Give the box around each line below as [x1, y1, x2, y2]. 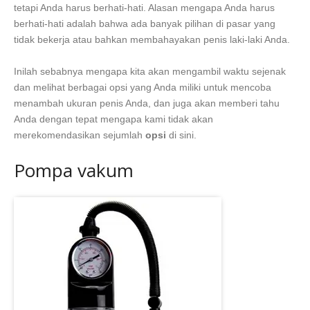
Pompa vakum [14, 158, 134, 183]
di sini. [166, 129, 197, 141]
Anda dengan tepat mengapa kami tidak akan [14, 113, 213, 125]
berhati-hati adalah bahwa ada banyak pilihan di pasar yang [14, 18, 275, 30]
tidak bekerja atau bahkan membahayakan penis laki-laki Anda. [14, 34, 290, 46]
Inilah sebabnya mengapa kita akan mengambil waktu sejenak [14, 66, 286, 77]
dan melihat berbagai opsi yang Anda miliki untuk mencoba [14, 82, 271, 93]
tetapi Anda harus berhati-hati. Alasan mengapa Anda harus [14, 2, 275, 14]
